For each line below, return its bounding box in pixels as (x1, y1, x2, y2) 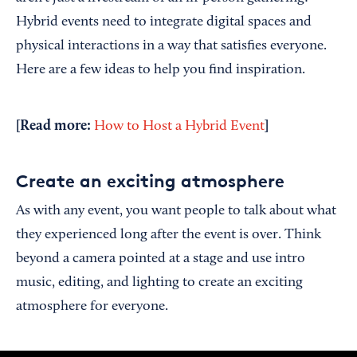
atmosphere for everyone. (16, 300, 168, 314)
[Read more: (16, 119, 94, 133)
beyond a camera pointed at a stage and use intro (16, 252, 305, 266)
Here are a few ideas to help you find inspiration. (16, 63, 305, 77)
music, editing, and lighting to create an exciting (16, 276, 303, 290)
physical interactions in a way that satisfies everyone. (16, 39, 327, 53)
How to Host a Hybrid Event (94, 120, 265, 134)
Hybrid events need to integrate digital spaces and (16, 15, 312, 29)
